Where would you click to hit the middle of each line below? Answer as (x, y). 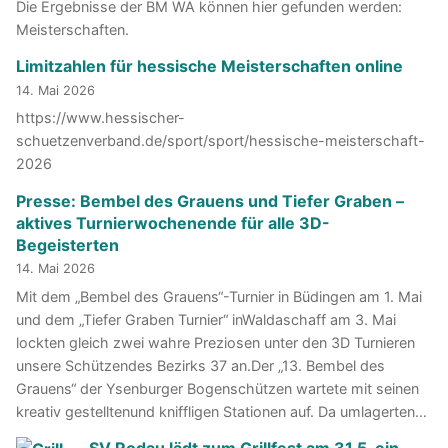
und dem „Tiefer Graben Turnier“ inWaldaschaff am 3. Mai (206, 319)
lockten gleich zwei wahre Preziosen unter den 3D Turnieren (215, 342)
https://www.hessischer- (100, 118)
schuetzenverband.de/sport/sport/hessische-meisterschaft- (220, 141)
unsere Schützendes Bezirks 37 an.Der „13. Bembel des (200, 365)
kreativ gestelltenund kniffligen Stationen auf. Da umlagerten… (221, 411)
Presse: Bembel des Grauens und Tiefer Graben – (210, 200)
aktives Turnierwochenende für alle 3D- (173, 222)
